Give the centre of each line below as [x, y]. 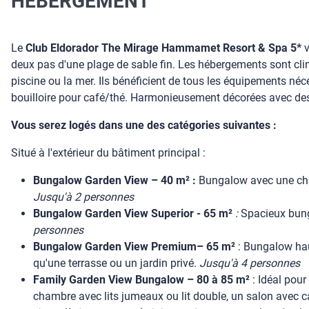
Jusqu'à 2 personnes [83, 197]
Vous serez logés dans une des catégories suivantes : [144, 125]
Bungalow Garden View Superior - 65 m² [133, 213]
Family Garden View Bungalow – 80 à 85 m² [141, 280]
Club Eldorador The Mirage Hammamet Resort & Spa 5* [163, 48]
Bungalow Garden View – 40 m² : [114, 180]
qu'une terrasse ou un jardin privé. [116, 263]
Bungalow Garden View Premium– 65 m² [134, 247]
